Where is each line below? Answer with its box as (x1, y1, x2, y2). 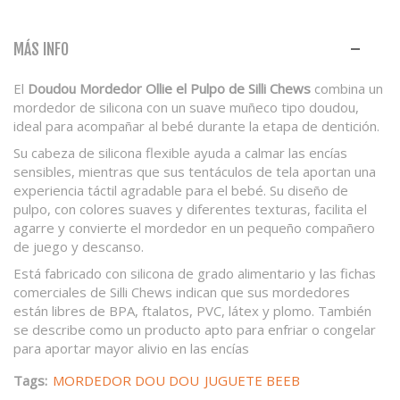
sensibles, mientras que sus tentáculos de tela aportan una (13, 162, 376, 180)
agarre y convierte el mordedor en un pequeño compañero (13, 218, 375, 237)
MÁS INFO (13, 38, 69, 59)
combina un (311, 79, 383, 97)
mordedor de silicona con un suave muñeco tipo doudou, (13, 97, 359, 116)
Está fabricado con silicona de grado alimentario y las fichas (13, 263, 376, 282)
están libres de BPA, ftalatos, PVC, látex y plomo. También (13, 301, 371, 320)
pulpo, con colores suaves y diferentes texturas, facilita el (13, 199, 367, 218)
